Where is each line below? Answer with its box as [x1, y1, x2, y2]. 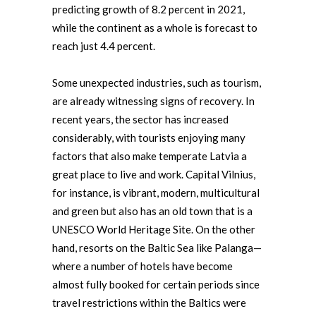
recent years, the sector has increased [52, 113, 229, 126]
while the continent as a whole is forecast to [52, 21, 257, 35]
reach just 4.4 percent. [52, 39, 155, 53]
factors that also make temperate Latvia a [52, 150, 247, 163]
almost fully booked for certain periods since [52, 278, 260, 291]
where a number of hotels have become [52, 260, 233, 273]
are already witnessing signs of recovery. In [52, 95, 255, 108]
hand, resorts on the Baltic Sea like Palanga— [52, 241, 262, 255]
